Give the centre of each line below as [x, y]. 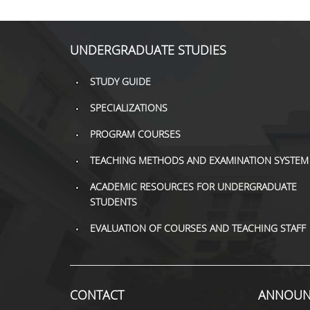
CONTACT [97, 295]
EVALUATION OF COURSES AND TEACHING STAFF [198, 228]
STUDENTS [113, 202]
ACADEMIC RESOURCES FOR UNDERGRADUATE [193, 186]
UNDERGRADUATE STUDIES [148, 50]
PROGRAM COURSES [135, 134]
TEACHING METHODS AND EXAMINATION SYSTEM [199, 160]
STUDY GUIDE [120, 81]
